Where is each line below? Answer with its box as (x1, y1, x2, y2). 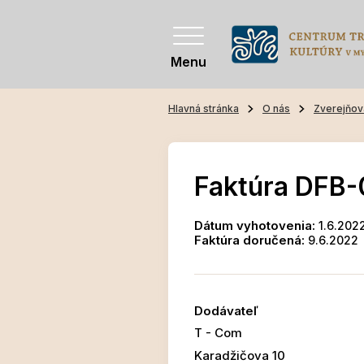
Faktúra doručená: (194, 232, 305, 249)
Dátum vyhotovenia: (194, 218, 315, 234)
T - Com (194, 325, 242, 341)
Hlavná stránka (168, 102, 239, 115)
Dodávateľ (194, 303, 258, 319)
